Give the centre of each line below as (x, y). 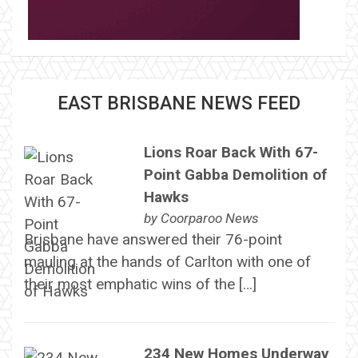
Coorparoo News (209, 219)
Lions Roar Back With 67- (231, 153)
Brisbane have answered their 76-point (153, 240)
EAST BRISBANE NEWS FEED (179, 104)
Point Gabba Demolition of (235, 175)
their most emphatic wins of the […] (140, 284)
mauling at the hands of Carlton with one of (167, 262)
